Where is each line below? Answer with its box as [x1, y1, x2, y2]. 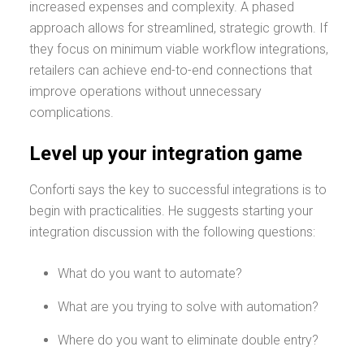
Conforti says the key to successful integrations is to [29, 182, 327, 197]
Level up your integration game [29, 142, 307, 165]
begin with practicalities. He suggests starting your [29, 203, 313, 219]
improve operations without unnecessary [29, 84, 262, 99]
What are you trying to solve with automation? [58, 299, 322, 314]
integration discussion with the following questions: [29, 224, 318, 240]
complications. [29, 105, 114, 120]
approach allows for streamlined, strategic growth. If [29, 20, 327, 36]
